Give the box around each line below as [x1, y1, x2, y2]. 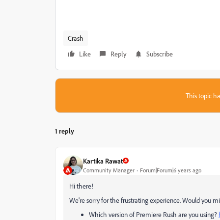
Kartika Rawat [83, 156, 123, 165]
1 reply [55, 127, 74, 135]
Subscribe [146, 50, 173, 58]
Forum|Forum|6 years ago [140, 166, 201, 174]
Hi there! [69, 182, 93, 190]
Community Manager [83, 166, 135, 174]
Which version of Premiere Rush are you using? [89, 210, 219, 219]
